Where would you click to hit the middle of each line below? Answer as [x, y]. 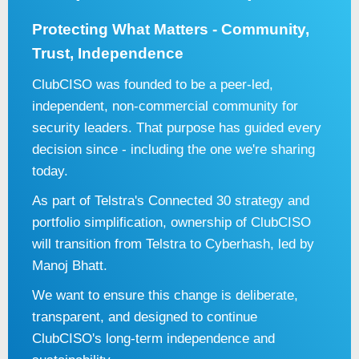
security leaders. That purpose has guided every [177, 128]
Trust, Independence [108, 53]
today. [50, 171]
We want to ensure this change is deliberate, [165, 295]
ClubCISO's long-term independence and [153, 339]
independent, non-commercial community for [165, 106]
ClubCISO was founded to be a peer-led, [153, 85]
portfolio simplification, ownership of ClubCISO [171, 222]
